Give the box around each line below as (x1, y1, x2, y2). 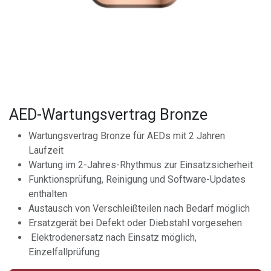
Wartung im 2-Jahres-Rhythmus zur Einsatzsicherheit (28, 158, 253, 171)
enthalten (28, 188, 67, 200)
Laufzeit (28, 144, 64, 156)
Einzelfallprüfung (28, 246, 100, 258)
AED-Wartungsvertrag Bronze (9, 105, 207, 123)
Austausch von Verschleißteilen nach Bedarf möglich (28, 202, 250, 214)
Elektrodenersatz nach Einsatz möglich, (28, 231, 197, 243)
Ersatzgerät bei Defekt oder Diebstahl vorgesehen (28, 217, 242, 229)
